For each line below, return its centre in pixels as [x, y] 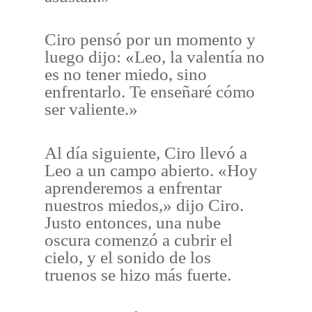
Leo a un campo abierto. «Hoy [151, 170]
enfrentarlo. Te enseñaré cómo [150, 92]
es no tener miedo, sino [126, 74]
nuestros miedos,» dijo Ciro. [145, 205]
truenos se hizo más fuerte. [138, 274]
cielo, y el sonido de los [128, 257]
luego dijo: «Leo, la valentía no [155, 57]
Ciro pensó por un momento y [150, 39]
